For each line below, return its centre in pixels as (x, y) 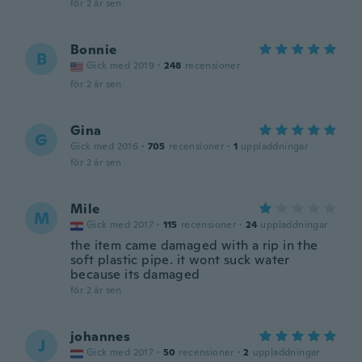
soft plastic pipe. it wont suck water (180, 260)
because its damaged (135, 274)
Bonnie (94, 50)
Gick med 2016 (105, 146)
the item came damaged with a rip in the (194, 245)
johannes (101, 337)
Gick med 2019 (121, 65)
